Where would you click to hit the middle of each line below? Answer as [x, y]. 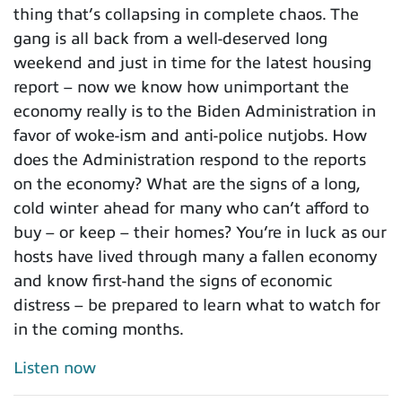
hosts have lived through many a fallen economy [195, 257]
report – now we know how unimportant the [181, 87]
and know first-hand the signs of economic [173, 281]
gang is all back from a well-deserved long [170, 39]
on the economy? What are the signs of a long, [187, 184]
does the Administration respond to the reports [190, 160]
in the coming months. [99, 330]
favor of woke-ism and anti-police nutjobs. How [190, 136]
